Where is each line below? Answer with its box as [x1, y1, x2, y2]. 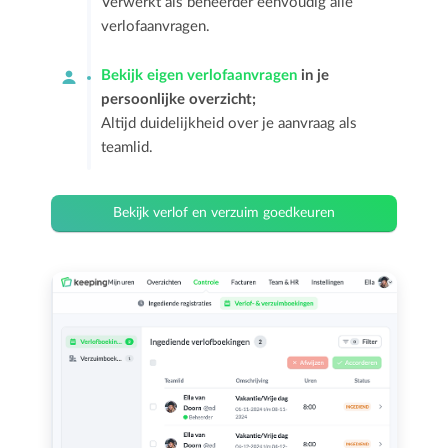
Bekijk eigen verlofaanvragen [101, 68, 298, 84]
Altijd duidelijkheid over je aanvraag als [101, 116, 358, 132]
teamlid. [101, 140, 154, 156]
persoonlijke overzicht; [101, 92, 257, 108]
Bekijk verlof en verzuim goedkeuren [112, 206, 335, 221]
